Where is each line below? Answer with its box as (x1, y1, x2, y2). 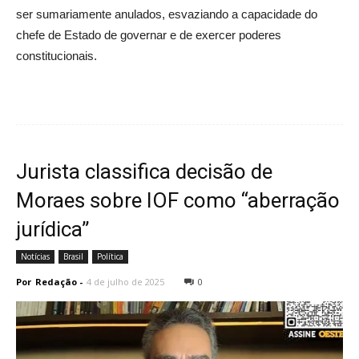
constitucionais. (16, 48, 97, 63)
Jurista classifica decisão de (16, 159, 272, 184)
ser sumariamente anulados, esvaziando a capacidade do (16, 6, 317, 21)
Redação (35, 275, 77, 288)
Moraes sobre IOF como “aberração (16, 188, 340, 212)
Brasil (63, 250, 83, 262)
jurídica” (16, 216, 89, 241)
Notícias (21, 250, 50, 262)
